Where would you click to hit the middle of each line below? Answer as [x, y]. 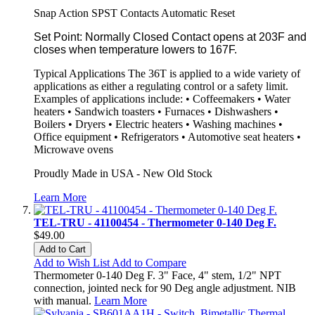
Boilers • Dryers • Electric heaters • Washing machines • [158, 124]
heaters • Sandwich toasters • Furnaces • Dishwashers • [156, 111]
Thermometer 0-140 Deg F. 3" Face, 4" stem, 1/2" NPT [157, 275]
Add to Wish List [72, 262]
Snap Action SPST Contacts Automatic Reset [134, 13]
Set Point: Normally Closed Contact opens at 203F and [170, 37]
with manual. [64, 300]
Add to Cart [63, 249]
